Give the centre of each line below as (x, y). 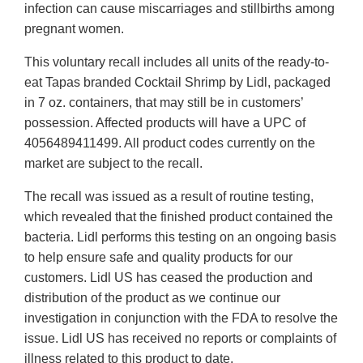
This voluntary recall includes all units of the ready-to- (177, 62)
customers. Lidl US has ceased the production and (169, 278)
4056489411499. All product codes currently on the (170, 143)
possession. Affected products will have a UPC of (165, 123)
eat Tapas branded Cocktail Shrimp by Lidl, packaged (177, 83)
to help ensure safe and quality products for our (158, 258)
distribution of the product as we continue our (152, 298)
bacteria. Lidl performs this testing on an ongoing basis (180, 237)
